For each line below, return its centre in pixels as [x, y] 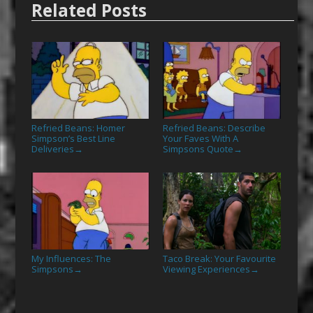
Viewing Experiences [206, 269]
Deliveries [52, 149]
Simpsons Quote [198, 149]
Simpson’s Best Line [73, 138]
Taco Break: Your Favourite [219, 258]
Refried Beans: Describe [214, 128]
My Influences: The [71, 258]
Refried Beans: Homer [78, 128]
